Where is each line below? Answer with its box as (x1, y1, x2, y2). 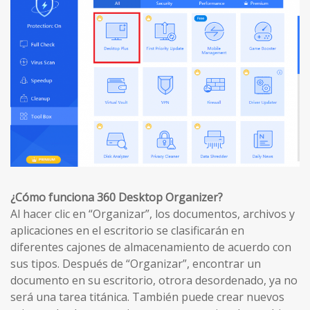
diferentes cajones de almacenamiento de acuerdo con (10, 239, 291, 255)
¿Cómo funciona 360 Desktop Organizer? (10, 190, 223, 206)
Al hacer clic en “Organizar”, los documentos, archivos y (10, 206, 295, 222)
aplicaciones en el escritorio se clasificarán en (10, 223, 244, 239)
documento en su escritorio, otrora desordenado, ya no (10, 273, 298, 289)
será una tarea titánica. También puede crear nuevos (10, 289, 284, 305)
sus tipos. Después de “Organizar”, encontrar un (10, 256, 261, 272)
